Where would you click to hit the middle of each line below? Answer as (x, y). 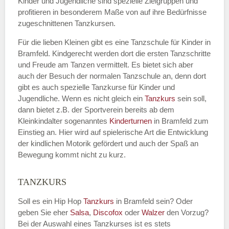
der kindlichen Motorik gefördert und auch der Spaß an (108, 143)
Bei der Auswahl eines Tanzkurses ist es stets (94, 224)
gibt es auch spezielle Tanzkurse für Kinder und (96, 87)
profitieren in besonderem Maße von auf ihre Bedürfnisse (112, 12)
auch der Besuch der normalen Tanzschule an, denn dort (112, 76)
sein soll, (192, 98)
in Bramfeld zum (181, 121)
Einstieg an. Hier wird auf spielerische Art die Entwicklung (113, 132)
